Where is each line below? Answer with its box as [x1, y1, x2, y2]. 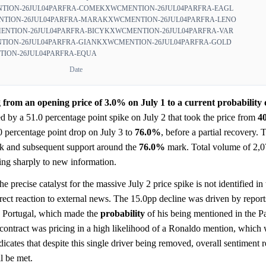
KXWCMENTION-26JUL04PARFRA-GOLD [97, 38, 232, 47]
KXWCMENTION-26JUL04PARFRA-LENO [103, 15, 236, 24]
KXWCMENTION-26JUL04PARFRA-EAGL [100, 4, 233, 13]
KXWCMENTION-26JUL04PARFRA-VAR [104, 27, 233, 36]
